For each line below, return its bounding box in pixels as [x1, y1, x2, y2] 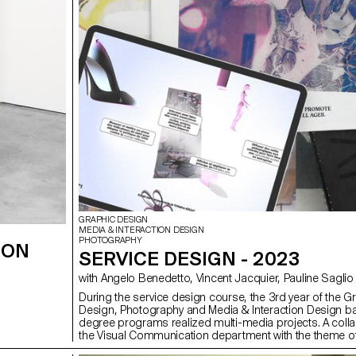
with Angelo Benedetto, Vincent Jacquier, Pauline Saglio [283, 271, 354, 284]
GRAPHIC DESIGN [79, 214, 149, 225]
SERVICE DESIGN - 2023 [79, 246, 301, 270]
